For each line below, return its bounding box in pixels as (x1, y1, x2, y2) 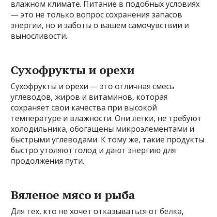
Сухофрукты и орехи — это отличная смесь (11, 81, 175, 92)
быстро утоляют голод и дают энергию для (11, 145, 176, 156)
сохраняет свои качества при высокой (11, 102, 157, 113)
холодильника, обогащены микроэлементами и (11, 124, 195, 135)
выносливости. (11, 31, 68, 42)
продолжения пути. (11, 155, 85, 167)
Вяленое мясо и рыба (11, 187, 136, 203)
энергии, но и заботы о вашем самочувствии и (11, 20, 189, 31)
